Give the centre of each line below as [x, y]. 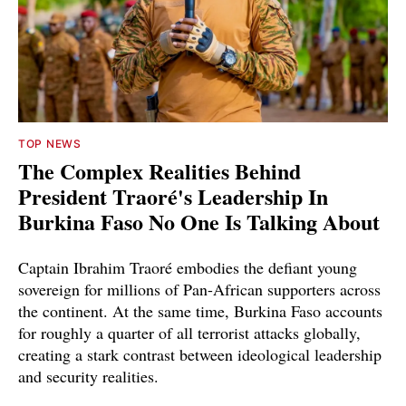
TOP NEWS [50, 144]
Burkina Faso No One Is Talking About [199, 222]
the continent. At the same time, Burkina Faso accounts [200, 311]
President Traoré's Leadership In [173, 197]
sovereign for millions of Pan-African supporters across [199, 290]
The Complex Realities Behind [159, 171]
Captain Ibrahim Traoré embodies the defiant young [188, 268]
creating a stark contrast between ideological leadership [200, 355]
